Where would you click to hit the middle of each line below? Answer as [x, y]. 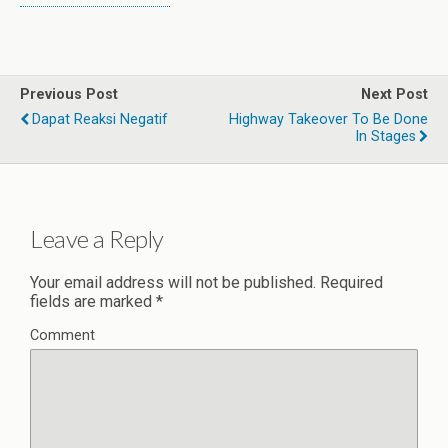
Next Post [394, 94]
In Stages [385, 136]
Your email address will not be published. [173, 282]
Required [349, 282]
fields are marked [93, 301]
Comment [62, 335]
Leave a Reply [97, 238]
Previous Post [69, 94]
